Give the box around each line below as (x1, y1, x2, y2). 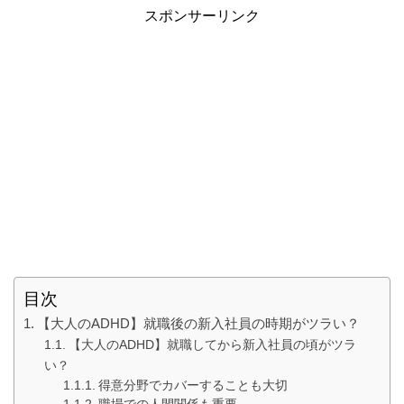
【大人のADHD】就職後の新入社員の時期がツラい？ (37, 316, 361, 332)
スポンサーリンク (144, 8, 260, 24)
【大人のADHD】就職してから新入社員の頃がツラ (68, 337, 356, 353)
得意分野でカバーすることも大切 (98, 379, 289, 393)
